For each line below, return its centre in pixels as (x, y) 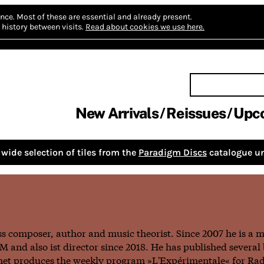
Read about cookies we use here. (145, 27)
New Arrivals (117, 113)
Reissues (196, 113)
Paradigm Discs (173, 152)
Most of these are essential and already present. (104, 17)
